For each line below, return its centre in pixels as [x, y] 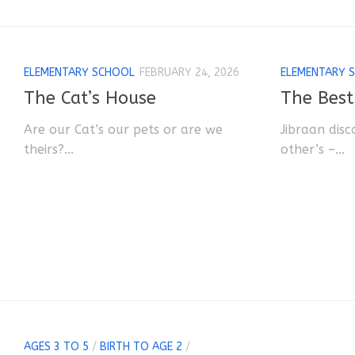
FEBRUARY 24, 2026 [189, 72]
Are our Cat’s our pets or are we [123, 130]
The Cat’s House [90, 99]
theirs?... [49, 150]
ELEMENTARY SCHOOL [79, 72]
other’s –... [313, 150]
